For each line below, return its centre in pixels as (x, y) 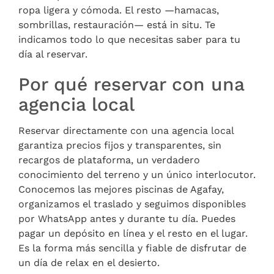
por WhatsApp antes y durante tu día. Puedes (127, 218)
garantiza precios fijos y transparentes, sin (120, 145)
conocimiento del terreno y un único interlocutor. (137, 174)
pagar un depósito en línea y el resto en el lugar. (133, 233)
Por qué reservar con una (131, 84)
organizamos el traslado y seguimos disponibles (132, 204)
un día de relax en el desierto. (89, 262)
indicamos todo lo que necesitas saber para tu (129, 39)
